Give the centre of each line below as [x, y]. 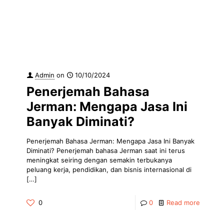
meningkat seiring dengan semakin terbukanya [99, 160]
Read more [183, 203]
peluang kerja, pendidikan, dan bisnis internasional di [109, 170]
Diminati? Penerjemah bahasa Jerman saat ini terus [106, 151]
